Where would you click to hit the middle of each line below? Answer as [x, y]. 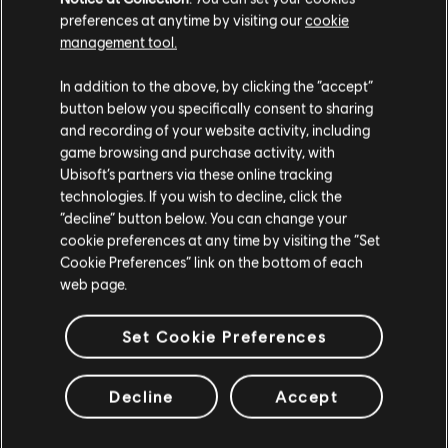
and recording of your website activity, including [215, 129]
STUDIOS [224, 259]
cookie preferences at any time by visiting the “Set [220, 239]
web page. [93, 283]
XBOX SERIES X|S [224, 407]
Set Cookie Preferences [224, 336]
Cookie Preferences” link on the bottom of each [211, 261]
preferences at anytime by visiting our [182, 19]
